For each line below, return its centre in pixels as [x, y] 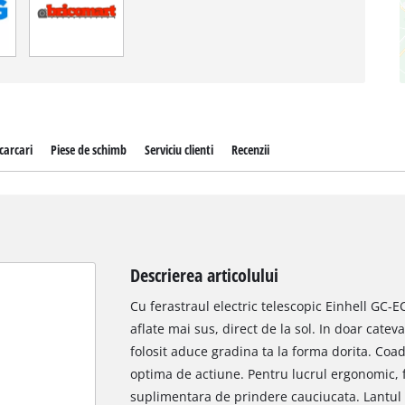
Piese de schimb [88, 149]
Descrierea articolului [204, 275]
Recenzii [251, 149]
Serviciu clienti [179, 149]
